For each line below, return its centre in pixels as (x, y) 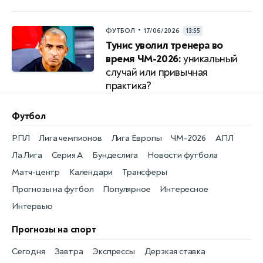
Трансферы (145, 172)
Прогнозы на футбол (53, 189)
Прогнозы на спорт (54, 229)
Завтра (69, 251)
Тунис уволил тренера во (164, 45)
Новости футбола (183, 155)
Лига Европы (136, 138)
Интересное (184, 189)
